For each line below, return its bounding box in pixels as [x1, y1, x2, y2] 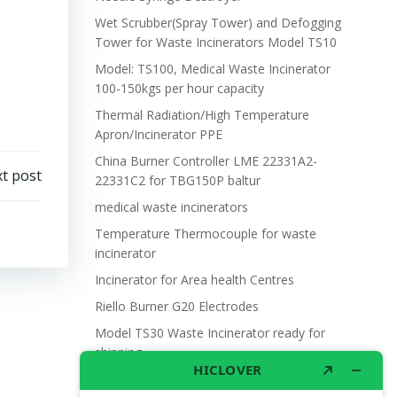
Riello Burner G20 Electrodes [94, 298, 259, 315]
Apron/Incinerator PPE [94, 126, 222, 143]
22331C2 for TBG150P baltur [94, 172, 261, 189]
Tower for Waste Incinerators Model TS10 [94, 34, 337, 51]
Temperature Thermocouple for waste [94, 225, 316, 242]
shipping [94, 344, 142, 361]
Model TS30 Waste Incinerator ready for [94, 324, 325, 341]
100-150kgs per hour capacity [94, 80, 264, 97]
